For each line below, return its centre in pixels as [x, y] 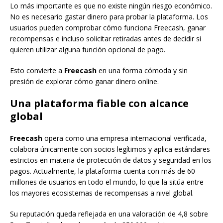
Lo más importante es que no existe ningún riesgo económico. [111, 6]
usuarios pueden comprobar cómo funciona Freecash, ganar [108, 28]
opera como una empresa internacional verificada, [125, 138]
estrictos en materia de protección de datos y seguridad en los [111, 160]
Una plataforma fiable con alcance [99, 103]
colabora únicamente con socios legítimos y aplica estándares [110, 149]
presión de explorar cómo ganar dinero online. [84, 81]
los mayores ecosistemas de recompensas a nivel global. [102, 193]
